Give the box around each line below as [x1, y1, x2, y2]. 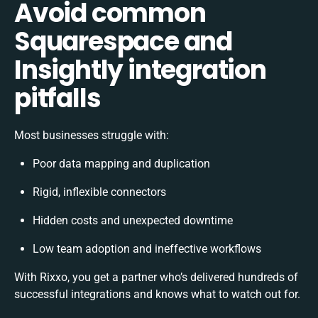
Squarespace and [14, 23, 232, 60]
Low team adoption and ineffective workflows [33, 241, 261, 256]
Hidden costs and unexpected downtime [33, 213, 233, 227]
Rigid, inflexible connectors [33, 185, 166, 199]
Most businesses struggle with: [14, 128, 169, 142]
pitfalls [14, 79, 101, 116]
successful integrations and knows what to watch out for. [14, 287, 300, 301]
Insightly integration [14, 51, 266, 88]
